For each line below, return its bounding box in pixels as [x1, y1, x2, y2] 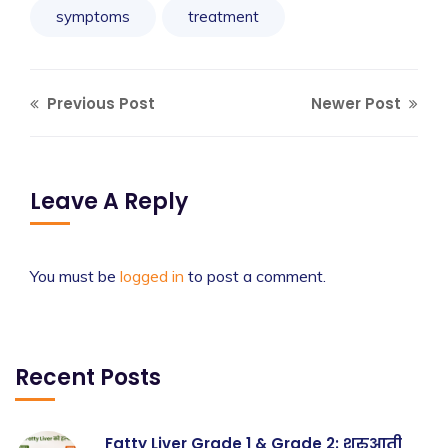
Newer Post [311, 92, 405, 114]
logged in [120, 265, 184, 286]
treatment [188, 6, 259, 26]
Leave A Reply [30, 185, 188, 217]
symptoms [56, 6, 130, 26]
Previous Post [43, 92, 155, 114]
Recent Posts [15, 361, 161, 393]
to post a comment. [184, 265, 326, 286]
